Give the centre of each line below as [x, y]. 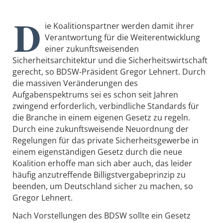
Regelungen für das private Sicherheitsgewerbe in [106, 140]
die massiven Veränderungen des [75, 83]
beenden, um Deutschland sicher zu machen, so [103, 186]
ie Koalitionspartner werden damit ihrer [119, 26]
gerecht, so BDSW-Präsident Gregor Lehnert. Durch [109, 72]
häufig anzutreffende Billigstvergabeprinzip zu [99, 175]
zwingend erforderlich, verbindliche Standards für [106, 106]
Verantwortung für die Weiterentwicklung [122, 37]
